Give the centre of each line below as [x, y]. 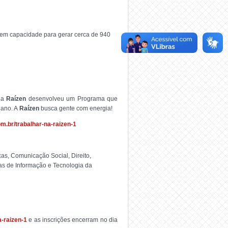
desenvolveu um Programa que [72, 99]
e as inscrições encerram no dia [72, 220]
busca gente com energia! [76, 108]
